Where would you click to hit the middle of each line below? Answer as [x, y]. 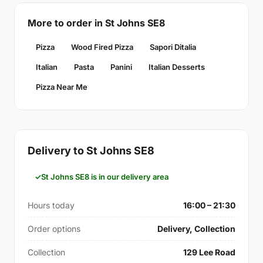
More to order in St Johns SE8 [96, 23]
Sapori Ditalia [173, 47]
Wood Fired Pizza [102, 47]
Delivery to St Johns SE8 [91, 150]
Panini [121, 67]
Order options [54, 228]
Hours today [51, 205]
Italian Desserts [177, 67]
